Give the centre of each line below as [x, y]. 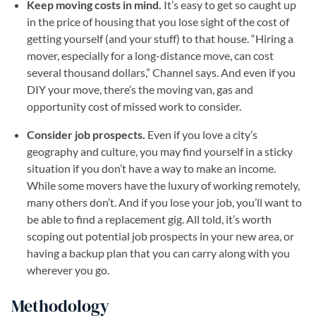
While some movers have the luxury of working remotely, [163, 185]
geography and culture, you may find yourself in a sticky [160, 151]
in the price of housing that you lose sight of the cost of [158, 22]
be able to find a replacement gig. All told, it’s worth [149, 219]
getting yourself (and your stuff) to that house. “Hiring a [160, 38]
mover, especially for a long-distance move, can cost [150, 55]
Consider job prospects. [86, 134]
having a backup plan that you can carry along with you [158, 253]
